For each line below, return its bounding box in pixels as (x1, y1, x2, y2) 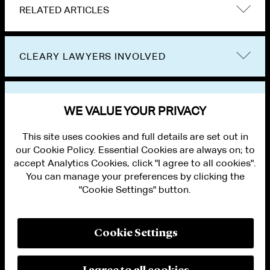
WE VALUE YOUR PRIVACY (64, 103, 206, 118)
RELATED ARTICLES (19, 4, 109, 16)
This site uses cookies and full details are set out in (22, 131, 248, 142)
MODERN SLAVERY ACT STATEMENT (5, 251, 117, 260)
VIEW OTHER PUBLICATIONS (19, 96, 161, 108)
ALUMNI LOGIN (5, 190, 50, 199)
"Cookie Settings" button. (79, 184, 191, 195)
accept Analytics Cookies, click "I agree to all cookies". (14, 157, 256, 169)
